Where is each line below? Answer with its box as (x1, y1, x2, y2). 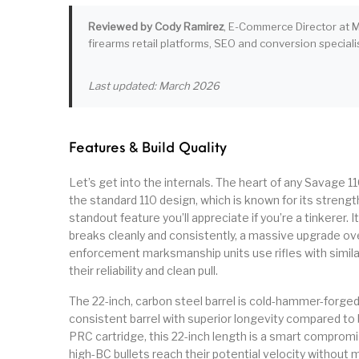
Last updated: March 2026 (88, 79, 220, 93)
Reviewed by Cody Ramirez (88, 20, 224, 34)
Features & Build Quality (69, 142, 227, 156)
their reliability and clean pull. (69, 264, 218, 278)
